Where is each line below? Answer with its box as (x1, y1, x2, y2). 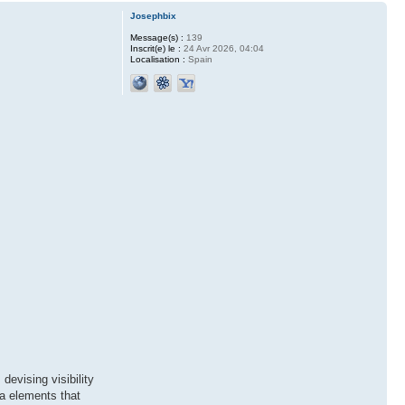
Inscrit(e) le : (129, 43, 181, 54)
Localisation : (129, 54, 185, 65)
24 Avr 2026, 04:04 (180, 43, 264, 54)
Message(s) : (129, 33, 184, 43)
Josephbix (129, 11, 176, 22)
